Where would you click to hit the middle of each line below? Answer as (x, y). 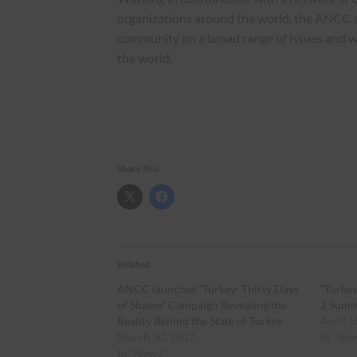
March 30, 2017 (156, 336)
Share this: (139, 168)
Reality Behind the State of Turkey (200, 320)
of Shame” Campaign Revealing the (202, 304)
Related (133, 264)
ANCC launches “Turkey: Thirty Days (208, 288)
